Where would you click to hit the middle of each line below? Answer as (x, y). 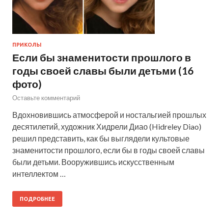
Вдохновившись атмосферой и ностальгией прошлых (109, 114)
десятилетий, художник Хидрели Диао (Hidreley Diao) (107, 126)
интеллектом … (39, 173)
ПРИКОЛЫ (27, 44)
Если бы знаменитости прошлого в (102, 57)
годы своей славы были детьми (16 (103, 70)
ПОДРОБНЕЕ (37, 199)
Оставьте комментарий (46, 97)
